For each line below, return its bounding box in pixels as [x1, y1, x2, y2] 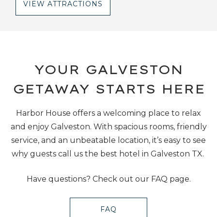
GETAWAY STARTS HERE [12, 81, 205, 97]
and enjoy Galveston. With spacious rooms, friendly [10, 122, 207, 131]
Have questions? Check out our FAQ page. [26, 174, 191, 184]
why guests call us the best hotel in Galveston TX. [11, 149, 206, 158]
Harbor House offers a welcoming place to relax [16, 108, 201, 118]
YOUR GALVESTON [34, 62, 183, 77]
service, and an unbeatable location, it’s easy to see [11, 136, 206, 145]
